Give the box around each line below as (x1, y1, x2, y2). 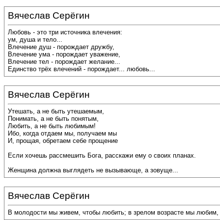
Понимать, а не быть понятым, (8, 115, 99, 123)
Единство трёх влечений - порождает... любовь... (8, 65, 155, 73)
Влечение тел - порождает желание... (8, 58, 120, 66)
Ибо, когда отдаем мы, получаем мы (8, 130, 117, 137)
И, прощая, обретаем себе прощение (8, 137, 118, 145)
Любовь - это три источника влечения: (8, 28, 122, 36)
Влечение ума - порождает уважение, (8, 51, 120, 58)
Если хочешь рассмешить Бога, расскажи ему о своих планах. (8, 152, 196, 160)
